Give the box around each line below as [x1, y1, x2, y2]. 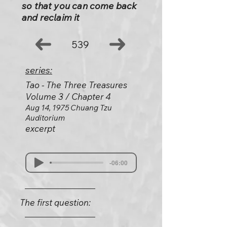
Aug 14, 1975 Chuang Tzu [25, 103, 112, 112]
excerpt [25, 123, 55, 134]
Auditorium [25, 113, 65, 123]
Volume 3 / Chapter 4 [25, 91, 111, 102]
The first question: [20, 197, 91, 208]
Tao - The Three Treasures [25, 80, 127, 90]
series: [25, 64, 52, 76]
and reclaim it [22, 12, 80, 23]
